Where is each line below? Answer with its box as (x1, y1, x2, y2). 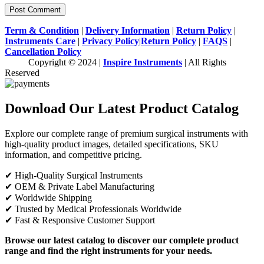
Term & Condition (5, 25, 79, 36)
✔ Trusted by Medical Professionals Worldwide (5, 204, 181, 214)
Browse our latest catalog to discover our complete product (5, 235, 239, 246)
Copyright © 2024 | (5, 57, 103, 68)
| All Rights (182, 57, 226, 68)
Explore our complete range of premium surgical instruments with (5, 128, 248, 139)
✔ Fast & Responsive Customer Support (5, 215, 155, 226)
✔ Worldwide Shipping (5, 193, 92, 203)
